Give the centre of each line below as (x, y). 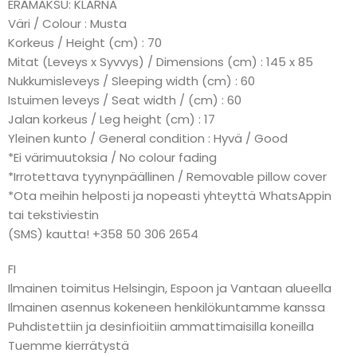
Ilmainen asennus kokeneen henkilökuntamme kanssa (167, 307)
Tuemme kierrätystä (69, 345)
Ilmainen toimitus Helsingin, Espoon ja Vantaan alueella (170, 288)
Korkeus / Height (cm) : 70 (85, 43)
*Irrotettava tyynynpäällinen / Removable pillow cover (167, 177)
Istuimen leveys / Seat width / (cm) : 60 (125, 100)
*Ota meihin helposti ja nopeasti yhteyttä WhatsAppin (170, 196)
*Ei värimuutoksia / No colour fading (112, 157)
